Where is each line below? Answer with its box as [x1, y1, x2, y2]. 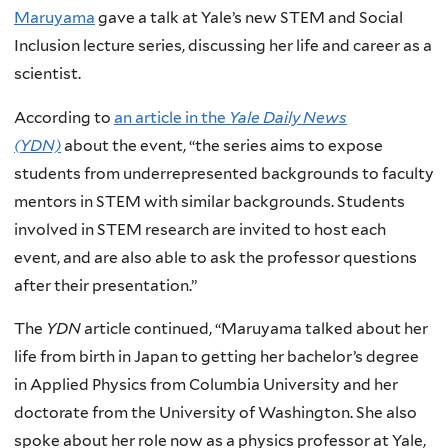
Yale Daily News [229, 107, 347, 127]
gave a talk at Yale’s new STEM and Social [98, 8, 403, 28]
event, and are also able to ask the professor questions [14, 247, 417, 267]
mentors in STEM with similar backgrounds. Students [14, 191, 405, 211]
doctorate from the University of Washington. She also [14, 403, 417, 423]
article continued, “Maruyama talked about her [84, 319, 428, 339]
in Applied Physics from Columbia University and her [14, 375, 398, 395]
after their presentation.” [14, 275, 197, 295]
